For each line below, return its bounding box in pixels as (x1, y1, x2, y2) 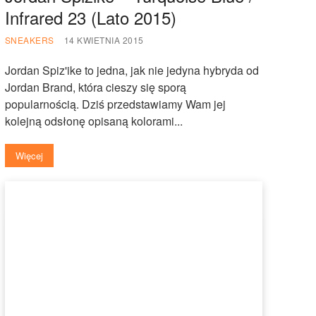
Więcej (15, 148, 43, 162)
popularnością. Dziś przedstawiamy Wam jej (4, 95, 226, 112)
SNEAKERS (4, 33, 54, 46)
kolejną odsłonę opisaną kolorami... (4, 112, 183, 129)
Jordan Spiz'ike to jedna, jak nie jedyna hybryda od (4, 61, 259, 78)
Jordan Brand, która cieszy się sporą (4, 78, 186, 95)
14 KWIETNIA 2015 (63, 33, 144, 46)
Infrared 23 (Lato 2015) (4, 4, 176, 30)
